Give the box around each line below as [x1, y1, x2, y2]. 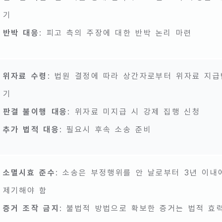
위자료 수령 [2, 71, 48, 81]
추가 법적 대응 [2, 125, 60, 135]
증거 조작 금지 [2, 204, 60, 214]
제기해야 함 [2, 186, 48, 196]
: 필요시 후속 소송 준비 [59, 125, 152, 135]
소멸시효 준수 [2, 168, 56, 178]
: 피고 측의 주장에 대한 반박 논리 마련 [39, 28, 192, 38]
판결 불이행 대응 [2, 107, 68, 117]
